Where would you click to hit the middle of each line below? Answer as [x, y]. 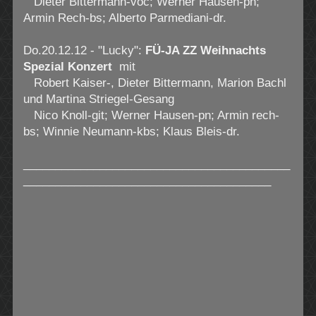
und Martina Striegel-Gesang [98, 99]
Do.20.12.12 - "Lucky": [84, 51]
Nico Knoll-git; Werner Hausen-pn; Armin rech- [151, 116]
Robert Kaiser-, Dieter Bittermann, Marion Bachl [154, 83]
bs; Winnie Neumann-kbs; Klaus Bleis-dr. [131, 132]
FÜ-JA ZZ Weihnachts [205, 51]
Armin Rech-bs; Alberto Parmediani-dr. [124, 18]
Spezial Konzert [67, 67]
